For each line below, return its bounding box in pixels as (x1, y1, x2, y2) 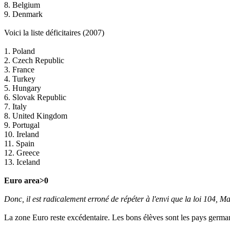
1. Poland (4, 47, 35, 56)
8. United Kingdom (4, 111, 67, 121)
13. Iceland (4, 158, 40, 167)
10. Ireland (4, 130, 39, 139)
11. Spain (4, 139, 34, 148)
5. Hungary (4, 84, 41, 93)
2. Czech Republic (4, 56, 64, 65)
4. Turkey (4, 74, 35, 84)
